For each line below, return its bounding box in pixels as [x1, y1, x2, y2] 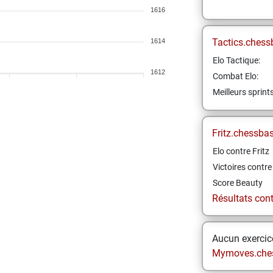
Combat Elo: [212, 71, 258, 81]
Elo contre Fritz [212, 146, 269, 156]
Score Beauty [212, 178, 263, 188]
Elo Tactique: [212, 55, 260, 65]
